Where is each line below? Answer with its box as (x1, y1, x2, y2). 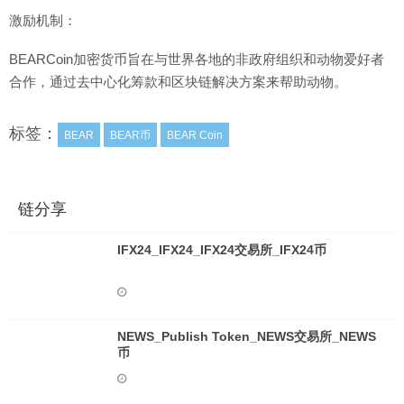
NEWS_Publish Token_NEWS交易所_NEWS (117, 329, 376, 344)
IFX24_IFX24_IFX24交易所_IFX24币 (117, 243, 326, 257)
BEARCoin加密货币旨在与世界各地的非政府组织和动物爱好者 (9, 51, 384, 67)
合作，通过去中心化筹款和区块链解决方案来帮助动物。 (9, 74, 347, 89)
